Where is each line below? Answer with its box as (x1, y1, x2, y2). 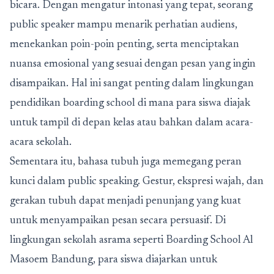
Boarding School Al (166, 235, 253, 246)
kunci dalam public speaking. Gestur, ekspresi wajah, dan (10, 176, 264, 187)
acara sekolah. (10, 137, 72, 148)
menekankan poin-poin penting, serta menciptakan (10, 39, 239, 50)
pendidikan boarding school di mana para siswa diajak (10, 98, 250, 109)
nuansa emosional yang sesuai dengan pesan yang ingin (10, 59, 256, 70)
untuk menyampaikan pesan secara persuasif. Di (10, 215, 226, 226)
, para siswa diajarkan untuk (93, 254, 217, 265)
